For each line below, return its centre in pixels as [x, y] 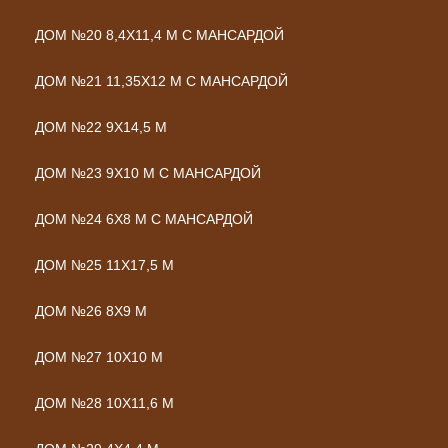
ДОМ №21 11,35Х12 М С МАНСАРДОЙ [161, 81]
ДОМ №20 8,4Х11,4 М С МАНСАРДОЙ [159, 35]
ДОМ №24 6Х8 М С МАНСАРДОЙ [144, 219]
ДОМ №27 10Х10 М [99, 357]
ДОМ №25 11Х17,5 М [104, 265]
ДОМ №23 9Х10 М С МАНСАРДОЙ [148, 173]
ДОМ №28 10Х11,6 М [104, 403]
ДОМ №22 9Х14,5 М [101, 127]
